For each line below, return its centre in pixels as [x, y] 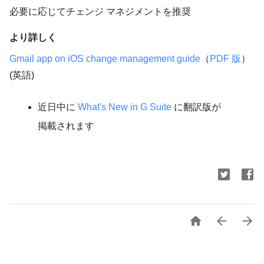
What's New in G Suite [125, 107]
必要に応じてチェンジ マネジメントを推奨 [100, 12]
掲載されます [66, 126]
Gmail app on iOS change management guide [105, 59]
